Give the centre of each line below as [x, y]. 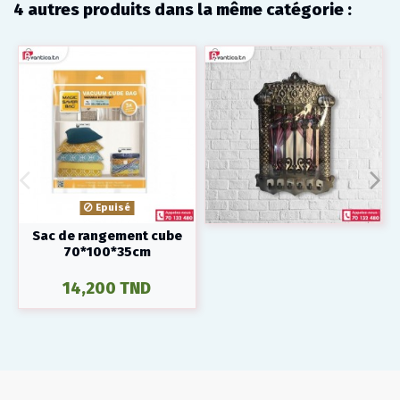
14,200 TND [107, 287]
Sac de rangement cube [107, 235]
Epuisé [111, 208]
